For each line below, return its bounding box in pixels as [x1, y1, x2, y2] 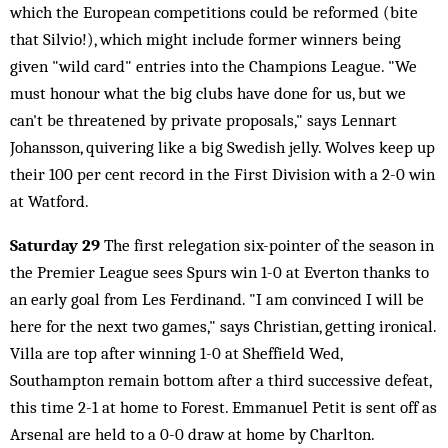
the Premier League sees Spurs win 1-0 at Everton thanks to [10, 262, 429, 282]
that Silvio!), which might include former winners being [10, 29, 401, 49]
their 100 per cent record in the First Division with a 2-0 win [10, 164, 435, 184]
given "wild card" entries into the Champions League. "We [10, 56, 417, 76]
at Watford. [10, 191, 89, 211]
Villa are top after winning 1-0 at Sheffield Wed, [10, 343, 342, 363]
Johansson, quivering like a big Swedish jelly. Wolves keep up [10, 137, 435, 157]
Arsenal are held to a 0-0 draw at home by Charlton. [10, 424, 374, 444]
